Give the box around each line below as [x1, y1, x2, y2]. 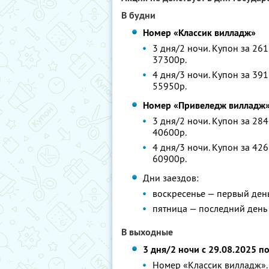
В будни [121, 9, 156, 22]
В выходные [121, 226, 173, 238]
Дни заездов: [143, 172, 199, 184]
